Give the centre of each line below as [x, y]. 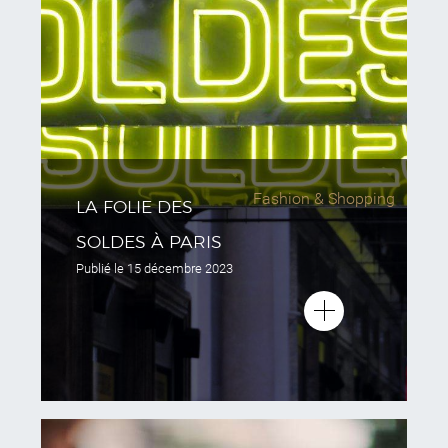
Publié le [101, 268]
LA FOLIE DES [134, 206]
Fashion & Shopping [324, 198]
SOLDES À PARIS [149, 241]
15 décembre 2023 [180, 268]
